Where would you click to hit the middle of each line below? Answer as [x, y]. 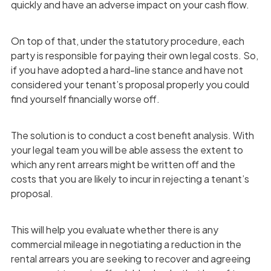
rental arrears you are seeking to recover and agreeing [130, 258]
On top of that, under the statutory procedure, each [127, 41]
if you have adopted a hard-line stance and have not [127, 70]
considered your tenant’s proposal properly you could [130, 84]
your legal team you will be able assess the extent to [127, 149]
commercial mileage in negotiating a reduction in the [126, 244]
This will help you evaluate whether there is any [114, 229]
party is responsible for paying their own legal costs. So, [134, 55]
